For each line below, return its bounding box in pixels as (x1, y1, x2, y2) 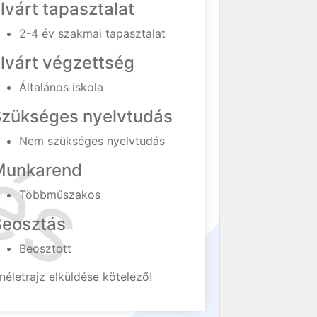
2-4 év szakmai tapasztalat (19, 26, 166, 40)
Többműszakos (19, 188, 101, 202)
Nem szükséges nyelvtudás (19, 134, 166, 148)
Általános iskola (19, 80, 104, 94)
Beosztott (19, 241, 72, 255)
